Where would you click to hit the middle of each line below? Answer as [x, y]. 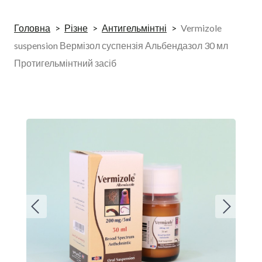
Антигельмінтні [134, 28]
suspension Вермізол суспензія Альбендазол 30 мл [121, 45]
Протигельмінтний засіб [65, 63]
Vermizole [201, 28]
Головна [32, 28]
